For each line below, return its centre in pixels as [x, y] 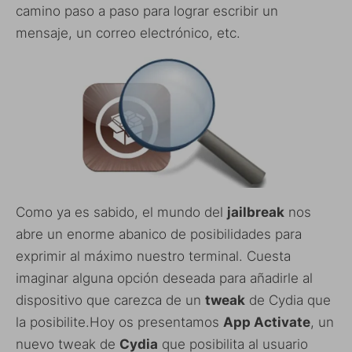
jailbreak [256, 213]
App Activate [267, 323]
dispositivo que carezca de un [110, 301]
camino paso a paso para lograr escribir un [147, 11]
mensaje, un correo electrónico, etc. [128, 33]
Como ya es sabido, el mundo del [121, 213]
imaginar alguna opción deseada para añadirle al [164, 279]
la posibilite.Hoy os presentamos [119, 323]
